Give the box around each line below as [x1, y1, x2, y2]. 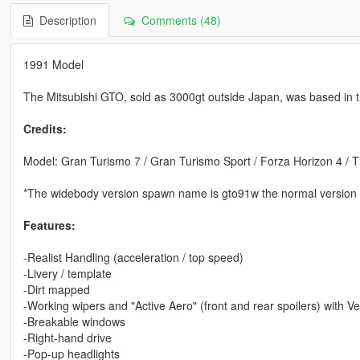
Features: [22, 216, 76, 233]
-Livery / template [22, 264, 112, 281]
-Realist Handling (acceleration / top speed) [22, 248, 243, 265]
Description [32, 11, 96, 28]
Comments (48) [134, 11, 221, 28]
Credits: [22, 120, 67, 137]
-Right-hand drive [22, 329, 112, 346]
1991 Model [22, 55, 84, 72]
